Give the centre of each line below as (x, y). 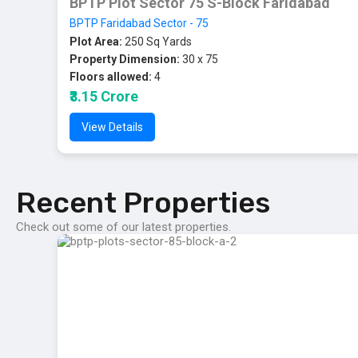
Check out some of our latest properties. (123, 227)
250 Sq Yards (157, 42)
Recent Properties (143, 203)
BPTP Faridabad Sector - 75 (139, 23)
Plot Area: (96, 42)
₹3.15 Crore (104, 96)
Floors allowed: (111, 77)
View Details (112, 127)
